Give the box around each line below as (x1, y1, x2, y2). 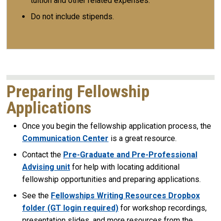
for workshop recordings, (118, 203, 207, 213)
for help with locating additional (70, 162, 180, 172)
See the (22, 190, 51, 200)
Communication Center (22, 133, 109, 143)
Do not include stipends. (31, 11, 114, 21)
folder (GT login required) (22, 203, 118, 213)
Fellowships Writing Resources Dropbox (51, 190, 200, 200)
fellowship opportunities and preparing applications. (22, 174, 201, 184)
